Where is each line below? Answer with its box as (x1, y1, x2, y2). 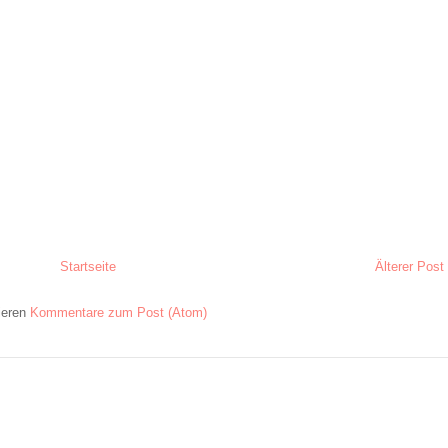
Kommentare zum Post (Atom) (30, 305, 207, 321)
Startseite (59, 259, 116, 275)
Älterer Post (375, 259, 444, 275)
